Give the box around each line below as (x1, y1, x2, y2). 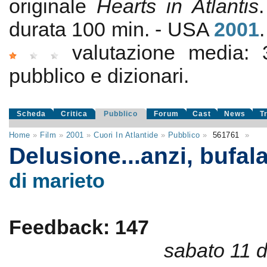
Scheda (16, 110, 46, 118)
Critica (61, 110, 88, 118)
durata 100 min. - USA (8, 18, 215, 41)
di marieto (8, 169, 105, 192)
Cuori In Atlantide (94, 131, 159, 139)
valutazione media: (72, 41, 263, 64)
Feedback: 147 (8, 216, 149, 238)
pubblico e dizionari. (8, 64, 189, 87)
